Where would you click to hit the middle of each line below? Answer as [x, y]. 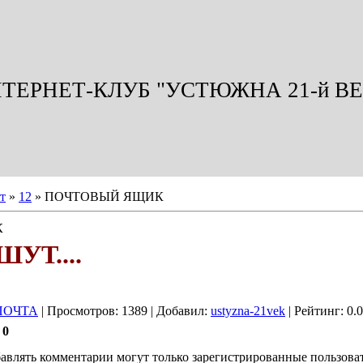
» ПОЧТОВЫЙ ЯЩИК [98, 196]
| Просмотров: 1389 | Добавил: [124, 311]
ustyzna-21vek [248, 311]
